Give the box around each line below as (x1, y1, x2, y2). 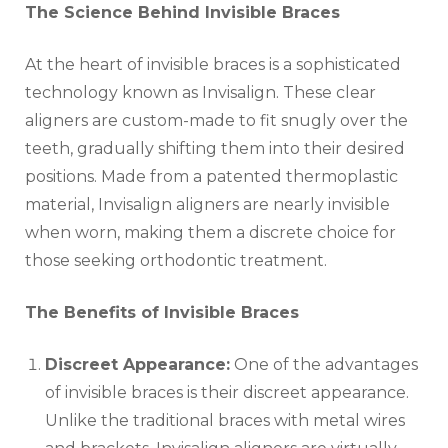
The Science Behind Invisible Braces (25, 3, 340, 23)
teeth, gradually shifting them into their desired (25, 139, 405, 159)
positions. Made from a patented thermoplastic (25, 167, 398, 187)
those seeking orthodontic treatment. (25, 251, 327, 271)
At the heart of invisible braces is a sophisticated (25, 55, 401, 75)
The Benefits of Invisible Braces (25, 303, 299, 323)
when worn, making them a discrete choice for (25, 223, 396, 243)
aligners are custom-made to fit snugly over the (25, 111, 408, 131)
